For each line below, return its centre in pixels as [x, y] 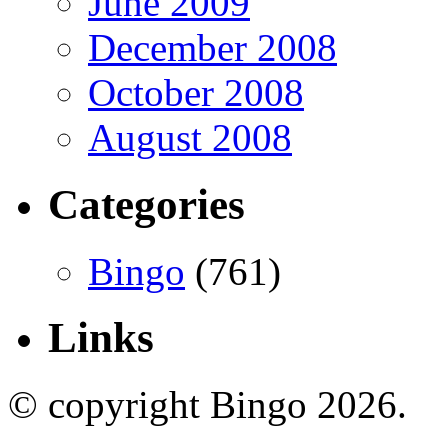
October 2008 [196, 92]
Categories [146, 204]
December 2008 [212, 47]
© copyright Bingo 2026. [207, 405]
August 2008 [190, 137]
